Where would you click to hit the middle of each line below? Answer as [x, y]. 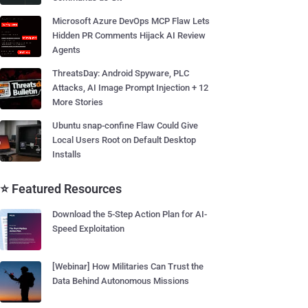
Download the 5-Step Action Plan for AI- [130, 214]
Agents [66, 50]
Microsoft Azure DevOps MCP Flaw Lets [131, 21]
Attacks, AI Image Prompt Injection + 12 [130, 88]
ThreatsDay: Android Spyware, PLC [121, 73]
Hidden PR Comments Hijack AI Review [129, 35]
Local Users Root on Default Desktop [124, 140]
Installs [67, 154]
